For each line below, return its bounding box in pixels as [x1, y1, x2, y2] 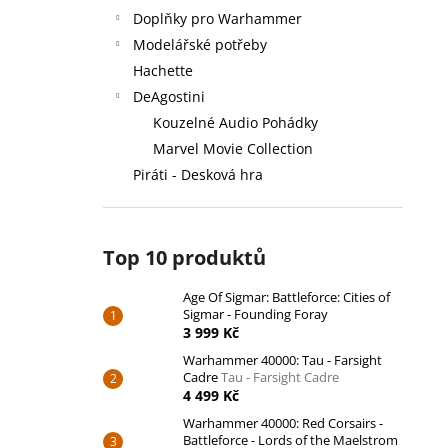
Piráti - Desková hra [133, 165, 263, 184]
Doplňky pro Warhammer [133, 9, 302, 28]
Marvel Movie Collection [153, 139, 313, 158]
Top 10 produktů [103, 244, 266, 271]
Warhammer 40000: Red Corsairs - [183, 414, 383, 432]
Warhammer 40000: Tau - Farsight [183, 351, 382, 369]
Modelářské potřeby [133, 35, 267, 54]
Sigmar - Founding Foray [183, 305, 328, 323]
